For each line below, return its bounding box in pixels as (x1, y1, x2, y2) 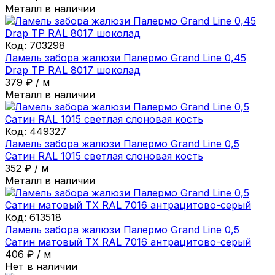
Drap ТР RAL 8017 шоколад (5, 63, 141, 76)
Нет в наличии (5, 260, 77, 273)
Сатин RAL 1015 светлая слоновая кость (5, 149, 203, 162)
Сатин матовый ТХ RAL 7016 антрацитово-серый (5, 235, 251, 248)
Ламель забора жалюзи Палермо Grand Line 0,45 (5, 51, 246, 64)
